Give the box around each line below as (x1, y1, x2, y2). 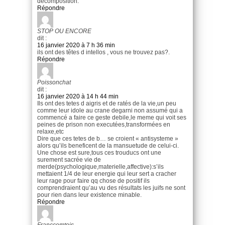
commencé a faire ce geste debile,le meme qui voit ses (37, 114, 186, 121)
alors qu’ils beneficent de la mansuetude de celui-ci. (37, 142, 179, 149)
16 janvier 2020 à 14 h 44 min (37, 92, 119, 100)
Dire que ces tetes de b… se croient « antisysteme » (37, 135, 178, 142)
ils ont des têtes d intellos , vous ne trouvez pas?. (37, 48, 170, 56)
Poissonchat (37, 78, 71, 86)
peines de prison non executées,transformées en (37, 121, 170, 128)
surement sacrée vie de (37, 156, 101, 163)
